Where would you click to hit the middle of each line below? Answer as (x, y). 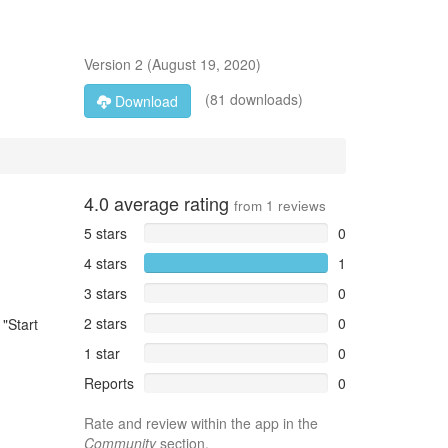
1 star (101, 353)
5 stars (105, 233)
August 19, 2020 (203, 64)
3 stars (105, 293)
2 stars (105, 323)
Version (109, 64)
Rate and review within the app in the (200, 423)
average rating (171, 203)
